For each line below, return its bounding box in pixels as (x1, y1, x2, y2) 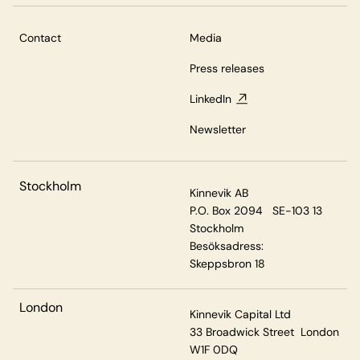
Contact (19, 31, 61, 45)
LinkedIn (190, 92, 231, 106)
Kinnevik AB (190, 186, 248, 200)
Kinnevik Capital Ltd (190, 307, 291, 321)
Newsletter (190, 122, 246, 137)
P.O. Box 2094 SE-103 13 (190, 203, 322, 218)
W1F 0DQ (190, 342, 244, 357)
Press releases (190, 61, 264, 76)
